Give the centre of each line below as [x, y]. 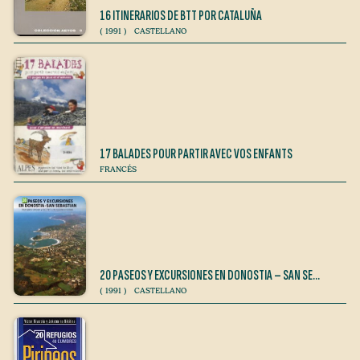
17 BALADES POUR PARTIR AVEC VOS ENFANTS [196, 154]
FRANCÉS [118, 170]
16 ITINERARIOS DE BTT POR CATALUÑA [181, 16]
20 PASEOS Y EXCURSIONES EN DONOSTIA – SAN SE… [210, 275]
